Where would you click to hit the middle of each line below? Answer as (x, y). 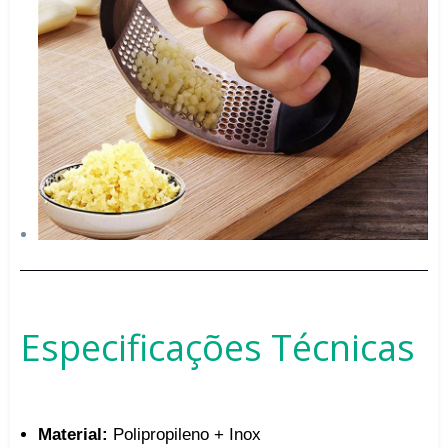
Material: (73, 435)
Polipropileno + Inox (184, 435)
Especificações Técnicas (217, 348)
